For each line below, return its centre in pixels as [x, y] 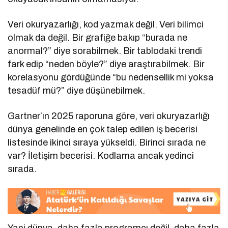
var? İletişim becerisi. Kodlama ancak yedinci [101, 155]
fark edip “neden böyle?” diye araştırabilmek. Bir [106, 64]
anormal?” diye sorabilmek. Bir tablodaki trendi [105, 51]
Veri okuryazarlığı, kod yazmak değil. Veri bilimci [106, 24]
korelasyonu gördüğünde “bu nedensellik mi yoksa [111, 77]
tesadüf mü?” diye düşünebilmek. [77, 90]
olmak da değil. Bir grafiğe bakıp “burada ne [98, 37]
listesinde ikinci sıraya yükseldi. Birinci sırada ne [107, 142]
